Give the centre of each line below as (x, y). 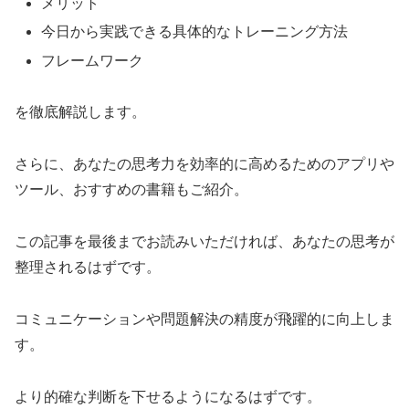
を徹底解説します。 (80, 112)
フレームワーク (93, 60)
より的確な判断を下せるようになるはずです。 (168, 396)
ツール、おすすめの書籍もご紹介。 (131, 190)
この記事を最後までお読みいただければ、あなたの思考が (204, 242)
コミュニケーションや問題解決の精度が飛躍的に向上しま (204, 319)
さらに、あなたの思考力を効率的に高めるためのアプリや (204, 164)
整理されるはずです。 (88, 267)
